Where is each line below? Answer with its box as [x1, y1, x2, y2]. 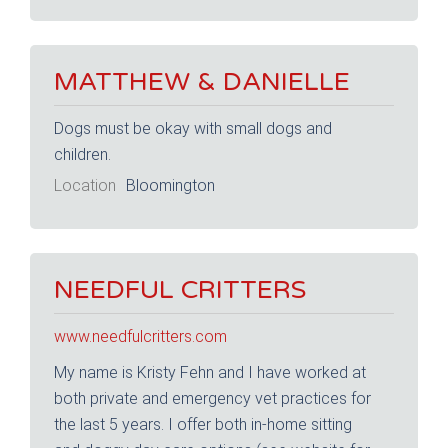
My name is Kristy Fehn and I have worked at [54, 362, 366, 382]
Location [54, 176, 116, 196]
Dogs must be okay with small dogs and [54, 118, 332, 138]
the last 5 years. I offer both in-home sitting [54, 414, 352, 434]
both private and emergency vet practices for [54, 388, 371, 408]
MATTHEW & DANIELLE [54, 65, 350, 97]
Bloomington [125, 176, 215, 196]
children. [54, 144, 111, 164]
